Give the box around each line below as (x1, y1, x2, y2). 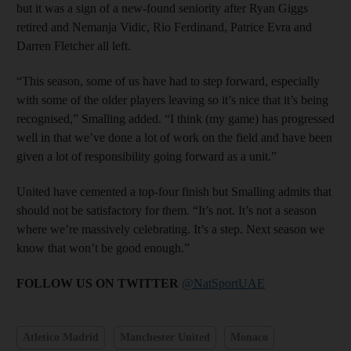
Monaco (230, 331, 268, 343)
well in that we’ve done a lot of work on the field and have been (16, 130, 332, 144)
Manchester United (119, 331, 210, 343)
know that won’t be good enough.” (16, 241, 190, 255)
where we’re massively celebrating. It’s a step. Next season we (16, 222, 324, 236)
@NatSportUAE (182, 276, 265, 290)
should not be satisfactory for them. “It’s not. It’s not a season (16, 203, 317, 217)
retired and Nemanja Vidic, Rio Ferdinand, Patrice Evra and (16, 20, 312, 34)
